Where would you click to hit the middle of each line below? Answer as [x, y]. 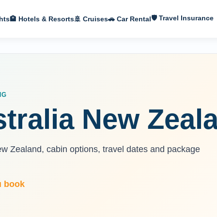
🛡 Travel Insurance [182, 18]
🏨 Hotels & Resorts [42, 19]
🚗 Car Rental [130, 19]
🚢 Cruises [91, 19]
